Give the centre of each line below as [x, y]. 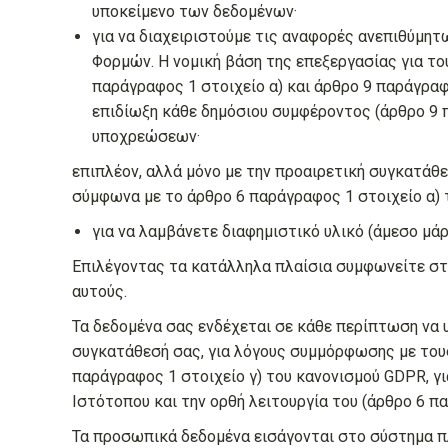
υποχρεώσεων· [146, 136]
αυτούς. [99, 291]
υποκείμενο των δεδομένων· [194, 11]
